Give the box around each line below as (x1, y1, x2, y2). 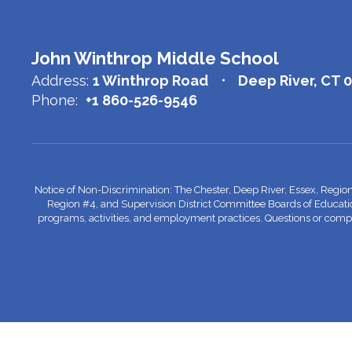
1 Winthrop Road (93, 71, 208, 89)
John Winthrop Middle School (31, 47, 279, 68)
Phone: (31, 91, 78, 108)
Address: (31, 71, 89, 89)
